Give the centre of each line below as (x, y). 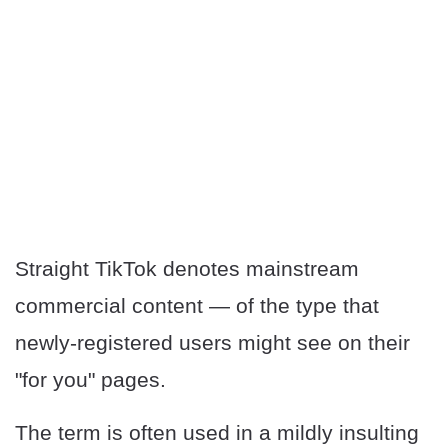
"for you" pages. (90, 380)
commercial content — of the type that (197, 306)
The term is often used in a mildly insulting (217, 433)
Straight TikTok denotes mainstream (187, 269)
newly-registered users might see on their (212, 343)
